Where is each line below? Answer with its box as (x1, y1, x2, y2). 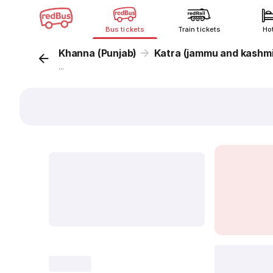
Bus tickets (105, 25, 144, 34)
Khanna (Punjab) (58, 47, 137, 59)
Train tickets (178, 25, 221, 34)
